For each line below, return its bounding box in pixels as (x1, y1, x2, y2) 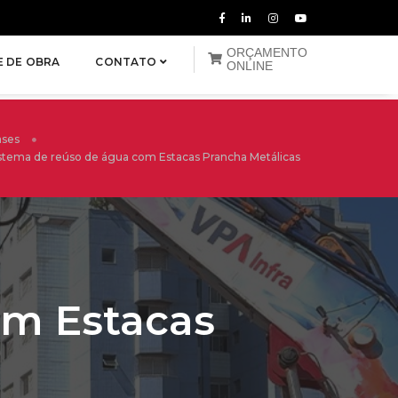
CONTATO (95, 55, 160, 68)
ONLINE (227, 58, 273, 73)
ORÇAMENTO (227, 44, 307, 60)
